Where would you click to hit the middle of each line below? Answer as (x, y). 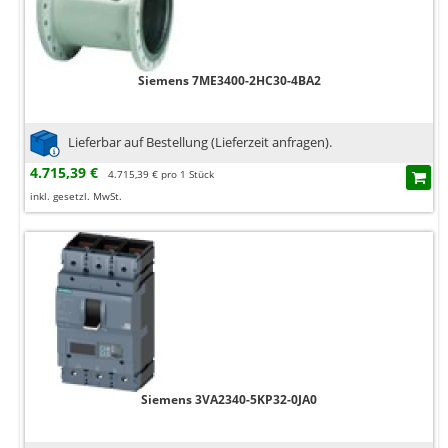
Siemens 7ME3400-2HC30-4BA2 (229, 81)
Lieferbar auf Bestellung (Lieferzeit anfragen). (200, 141)
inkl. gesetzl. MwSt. (76, 196)
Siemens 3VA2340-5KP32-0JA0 (229, 400)
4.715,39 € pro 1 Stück (161, 174)
